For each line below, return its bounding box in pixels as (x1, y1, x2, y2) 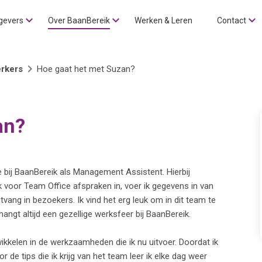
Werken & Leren (135, 16, 192, 25)
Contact (217, 16, 246, 25)
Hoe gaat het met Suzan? (37, 64, 135, 74)
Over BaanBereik (48, 16, 110, 25)
